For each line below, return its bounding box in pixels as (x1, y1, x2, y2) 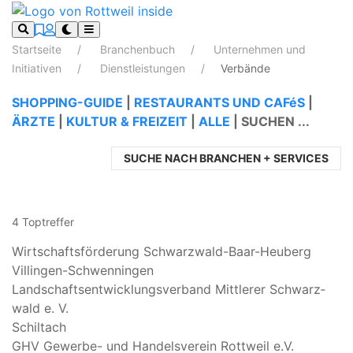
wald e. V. (12, 299, 69, 316)
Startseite (12, 42, 65, 56)
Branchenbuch (97, 42, 178, 56)
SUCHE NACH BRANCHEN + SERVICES (124, 150, 329, 165)
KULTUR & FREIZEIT (66, 113, 188, 129)
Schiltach (12, 318, 66, 335)
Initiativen (12, 61, 65, 75)
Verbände (221, 61, 270, 75)
